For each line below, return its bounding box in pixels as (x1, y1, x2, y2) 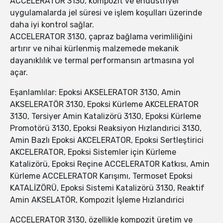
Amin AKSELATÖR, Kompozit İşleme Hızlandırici (10, 195, 184, 205)
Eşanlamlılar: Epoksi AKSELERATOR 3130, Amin (10, 88, 181, 98)
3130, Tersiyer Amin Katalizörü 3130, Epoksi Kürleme (10, 111, 201, 121)
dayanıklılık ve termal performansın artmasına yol (10, 56, 194, 66)
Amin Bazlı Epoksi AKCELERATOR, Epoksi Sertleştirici (10, 135, 204, 145)
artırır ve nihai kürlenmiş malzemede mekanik (10, 44, 179, 54)
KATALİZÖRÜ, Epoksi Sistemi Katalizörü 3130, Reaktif (10, 183, 205, 193)
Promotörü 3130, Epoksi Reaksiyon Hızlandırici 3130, (10, 123, 202, 133)
